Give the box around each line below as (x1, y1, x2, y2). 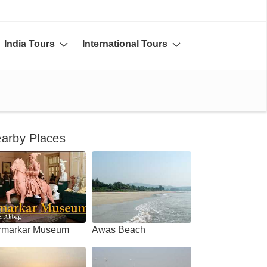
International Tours (82, 39, 170, 49)
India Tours (4, 39, 57, 49)
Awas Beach (92, 225, 145, 235)
